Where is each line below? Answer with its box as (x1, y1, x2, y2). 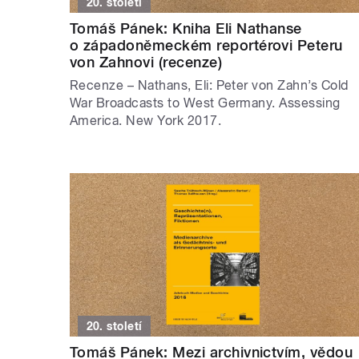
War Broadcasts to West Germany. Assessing (70, 95, 341, 111)
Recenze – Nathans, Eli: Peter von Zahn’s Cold (70, 78, 349, 94)
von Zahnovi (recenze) (70, 54, 223, 71)
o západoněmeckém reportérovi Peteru (70, 37, 343, 54)
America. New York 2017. (70, 113, 222, 129)
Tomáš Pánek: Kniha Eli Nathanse (70, 20, 302, 38)
